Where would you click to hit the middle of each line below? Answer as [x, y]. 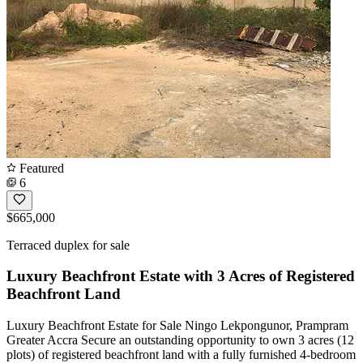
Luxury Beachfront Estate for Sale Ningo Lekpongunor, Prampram [177, 325]
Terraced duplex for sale [68, 245]
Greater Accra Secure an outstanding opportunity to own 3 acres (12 [180, 340]
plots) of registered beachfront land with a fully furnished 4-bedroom [181, 354]
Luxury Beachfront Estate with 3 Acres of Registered [181, 276]
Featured [40, 168]
